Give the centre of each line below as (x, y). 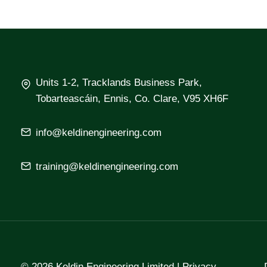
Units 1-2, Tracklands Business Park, (119, 83)
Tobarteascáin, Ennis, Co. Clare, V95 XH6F (132, 99)
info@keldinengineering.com (99, 133)
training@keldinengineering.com (107, 167)
